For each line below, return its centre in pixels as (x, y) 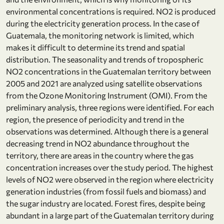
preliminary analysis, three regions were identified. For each (110, 107)
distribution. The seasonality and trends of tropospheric (105, 59)
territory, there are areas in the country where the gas (100, 155)
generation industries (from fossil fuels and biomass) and (106, 191)
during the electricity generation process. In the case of (103, 23)
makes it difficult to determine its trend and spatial (95, 47)
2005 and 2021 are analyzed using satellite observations (104, 83)
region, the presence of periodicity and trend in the (95, 119)
